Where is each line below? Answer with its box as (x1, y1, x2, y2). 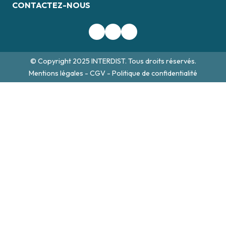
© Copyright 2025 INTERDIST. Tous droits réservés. (30, 56, 196, 66)
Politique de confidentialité (112, 68, 197, 78)
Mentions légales (29, 68, 85, 78)
